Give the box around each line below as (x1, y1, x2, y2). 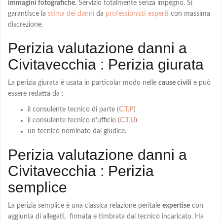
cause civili (158, 79, 191, 87)
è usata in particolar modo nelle (61, 79, 158, 87)
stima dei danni (46, 10, 94, 18)
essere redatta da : (8, 90, 64, 98)
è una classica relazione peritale (64, 202, 162, 210)
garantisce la (8, 10, 46, 18)
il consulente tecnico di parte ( (28, 106, 119, 113)
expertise (162, 202, 190, 210)
